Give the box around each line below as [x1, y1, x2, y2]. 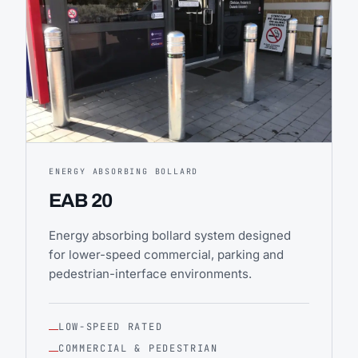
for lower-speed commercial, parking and [49, 246, 284, 262]
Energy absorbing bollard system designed [49, 227, 291, 243]
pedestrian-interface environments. [49, 265, 252, 281]
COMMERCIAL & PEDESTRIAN [58, 341, 218, 355]
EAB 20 [49, 189, 113, 211]
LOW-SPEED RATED [58, 320, 163, 333]
